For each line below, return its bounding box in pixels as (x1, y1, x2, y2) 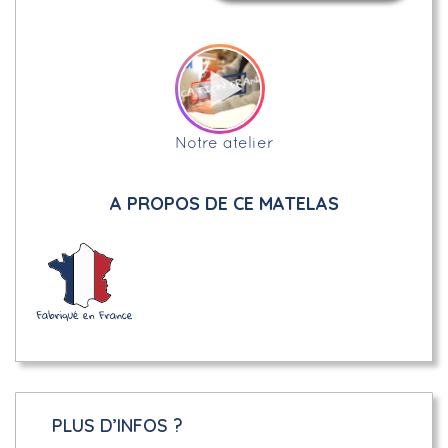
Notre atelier (174, 137, 274, 151)
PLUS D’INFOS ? (52, 413, 183, 437)
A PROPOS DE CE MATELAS (109, 192, 339, 215)
